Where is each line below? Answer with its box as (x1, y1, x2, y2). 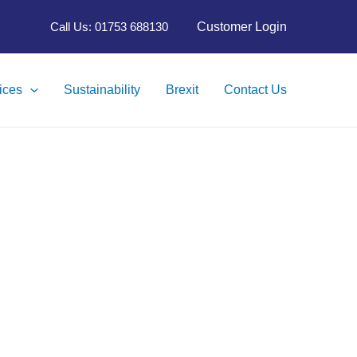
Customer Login (197, 19, 287, 33)
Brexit (166, 83, 198, 97)
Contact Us (224, 83, 287, 97)
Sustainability (64, 83, 140, 97)
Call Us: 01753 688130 (50, 20, 168, 34)
